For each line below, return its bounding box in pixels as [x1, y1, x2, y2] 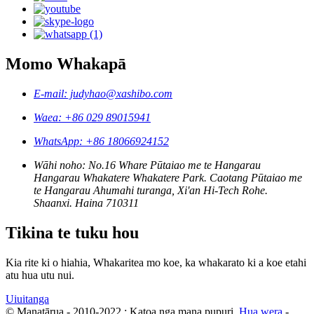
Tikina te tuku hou [6, 223, 139, 242]
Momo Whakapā [6, 54, 126, 73]
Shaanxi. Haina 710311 [34, 196, 139, 209]
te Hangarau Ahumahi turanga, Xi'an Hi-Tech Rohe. [34, 184, 268, 196]
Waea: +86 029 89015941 [34, 111, 151, 123]
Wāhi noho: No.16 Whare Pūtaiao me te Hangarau [34, 158, 261, 171]
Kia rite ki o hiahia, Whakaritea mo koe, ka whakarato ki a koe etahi [6, 256, 306, 268]
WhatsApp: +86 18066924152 [34, 135, 169, 147]
